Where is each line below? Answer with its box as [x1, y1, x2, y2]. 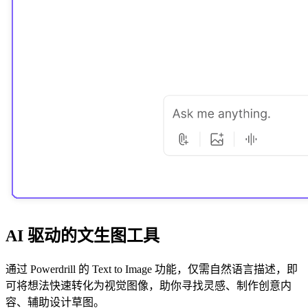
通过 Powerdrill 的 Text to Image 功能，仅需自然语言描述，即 [5, 263, 298, 275]
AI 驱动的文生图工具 [5, 226, 159, 245]
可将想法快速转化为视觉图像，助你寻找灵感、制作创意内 [5, 279, 291, 291]
